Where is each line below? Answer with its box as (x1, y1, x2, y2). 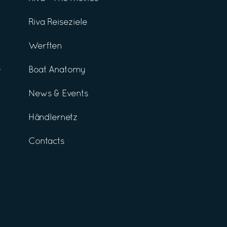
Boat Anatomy (28, 65, 86, 74)
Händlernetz (28, 113, 78, 122)
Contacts (28, 137, 64, 146)
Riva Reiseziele (28, 18, 87, 27)
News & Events (28, 89, 88, 98)
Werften (28, 42, 62, 51)
